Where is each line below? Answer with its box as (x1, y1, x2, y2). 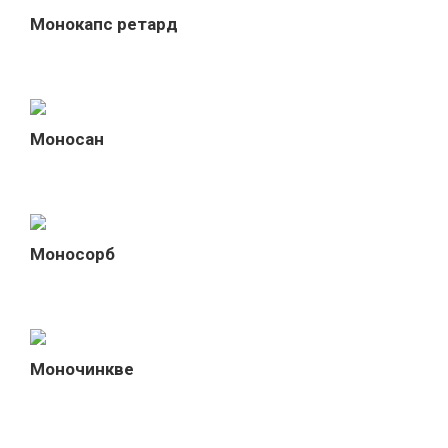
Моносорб (30, 243, 115, 264)
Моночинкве (30, 358, 134, 379)
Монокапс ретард (30, 13, 178, 34)
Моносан (30, 128, 104, 149)
